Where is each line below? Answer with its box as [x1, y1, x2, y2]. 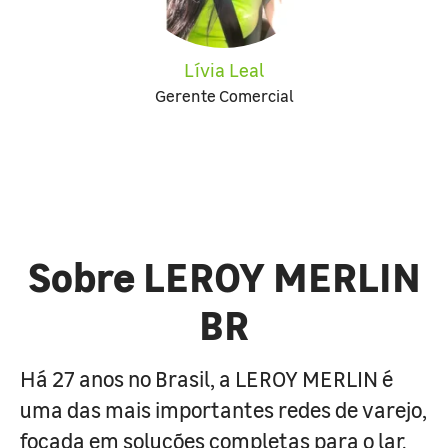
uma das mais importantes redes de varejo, [20, 394, 427, 424]
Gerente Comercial [154, 84, 294, 106]
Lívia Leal [184, 57, 264, 82]
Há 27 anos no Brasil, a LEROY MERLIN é [20, 363, 393, 393]
